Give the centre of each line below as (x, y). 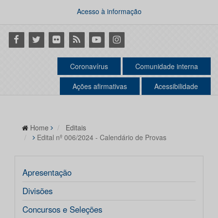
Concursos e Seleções (62, 209)
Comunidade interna (167, 66)
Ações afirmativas (100, 86)
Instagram (127, 39)
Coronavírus (89, 66)
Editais (76, 128)
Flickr (57, 39)
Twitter (40, 39)
